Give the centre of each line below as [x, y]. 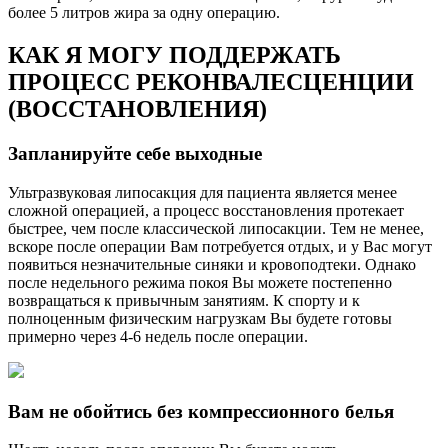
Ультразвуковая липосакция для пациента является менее [202, 192]
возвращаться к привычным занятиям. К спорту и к [184, 300]
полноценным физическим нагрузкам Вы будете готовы [200, 318]
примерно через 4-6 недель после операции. [158, 336]
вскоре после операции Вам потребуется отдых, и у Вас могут [220, 246]
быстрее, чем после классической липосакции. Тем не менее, [216, 228]
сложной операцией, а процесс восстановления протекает [206, 210]
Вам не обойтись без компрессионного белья [201, 411]
